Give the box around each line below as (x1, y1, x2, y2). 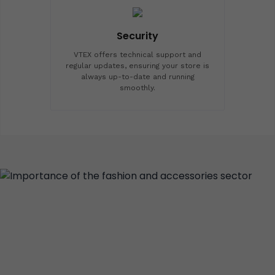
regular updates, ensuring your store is (66, 61, 209, 70)
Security (117, 28, 158, 43)
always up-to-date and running (80, 72, 195, 81)
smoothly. (120, 83, 155, 92)
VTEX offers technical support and (74, 50, 201, 59)
